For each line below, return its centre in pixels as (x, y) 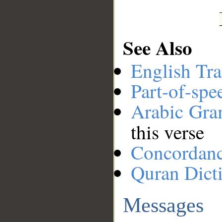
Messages (163, 205)
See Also (158, 47)
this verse (167, 132)
